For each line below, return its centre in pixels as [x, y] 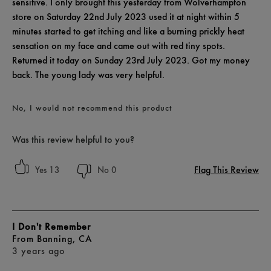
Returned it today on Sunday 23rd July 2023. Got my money [131, 60]
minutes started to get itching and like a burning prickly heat [128, 31]
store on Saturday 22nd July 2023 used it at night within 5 [126, 16]
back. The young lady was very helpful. [88, 74]
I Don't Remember [51, 226]
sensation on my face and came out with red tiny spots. [119, 45]
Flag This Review [227, 169]
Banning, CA [64, 238]
